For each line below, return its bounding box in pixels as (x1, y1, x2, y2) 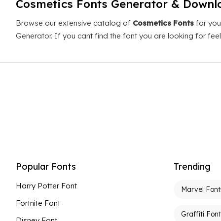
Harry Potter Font (16, 181, 77, 190)
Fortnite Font (16, 198, 60, 208)
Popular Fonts (16, 161, 76, 172)
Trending (174, 161, 211, 172)
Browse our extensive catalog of (16, 18, 133, 28)
